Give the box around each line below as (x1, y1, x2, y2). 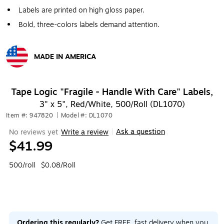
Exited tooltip (5, 67, 49, 77)
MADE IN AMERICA (34, 51, 96, 62)
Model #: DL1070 (61, 111, 113, 120)
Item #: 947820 (6, 111, 53, 120)
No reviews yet (9, 126, 58, 137)
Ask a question (116, 126, 165, 137)
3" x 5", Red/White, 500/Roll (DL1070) (39, 98, 185, 110)
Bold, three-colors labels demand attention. (18, 19, 159, 30)
